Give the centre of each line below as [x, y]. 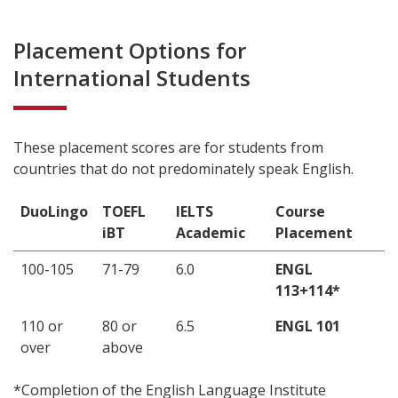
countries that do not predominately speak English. [183, 169]
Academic [211, 233]
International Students [132, 78]
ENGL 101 [308, 326]
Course [300, 211]
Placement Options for [130, 50]
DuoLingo [54, 211]
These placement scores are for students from [168, 147]
